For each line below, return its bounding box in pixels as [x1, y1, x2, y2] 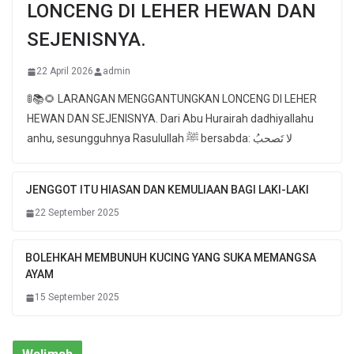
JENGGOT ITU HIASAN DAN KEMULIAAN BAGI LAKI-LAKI [25, 183, 309, 197]
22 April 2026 [36, 66, 93, 77]
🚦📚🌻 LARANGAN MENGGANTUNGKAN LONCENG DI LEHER [27, 92, 317, 106]
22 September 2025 [35, 207, 119, 219]
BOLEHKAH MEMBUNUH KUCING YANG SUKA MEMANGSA [25, 251, 316, 265]
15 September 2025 [35, 292, 119, 303]
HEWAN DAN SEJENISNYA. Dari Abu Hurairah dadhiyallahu [27, 112, 314, 126]
